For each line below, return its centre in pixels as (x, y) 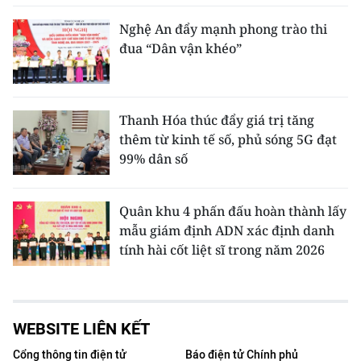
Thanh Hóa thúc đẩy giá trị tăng (217, 120)
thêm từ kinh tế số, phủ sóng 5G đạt (228, 139)
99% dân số (154, 158)
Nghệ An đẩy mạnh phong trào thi (223, 29)
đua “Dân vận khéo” (180, 48)
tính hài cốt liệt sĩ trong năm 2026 (222, 249)
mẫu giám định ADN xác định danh (227, 230)
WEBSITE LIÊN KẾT (81, 328)
